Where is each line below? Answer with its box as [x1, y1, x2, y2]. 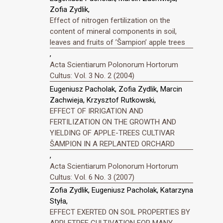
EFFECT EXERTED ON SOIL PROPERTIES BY [50, 208, 190, 217]
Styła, [50, 197, 68, 206]
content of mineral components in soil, [50, 26, 177, 36]
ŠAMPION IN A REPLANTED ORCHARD [50, 139, 175, 148]
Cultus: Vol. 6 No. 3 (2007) [50, 172, 134, 182]
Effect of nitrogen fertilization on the [50, 15, 170, 25]
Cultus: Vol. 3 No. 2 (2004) [50, 71, 134, 80]
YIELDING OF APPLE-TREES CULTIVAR [50, 128, 175, 137]
